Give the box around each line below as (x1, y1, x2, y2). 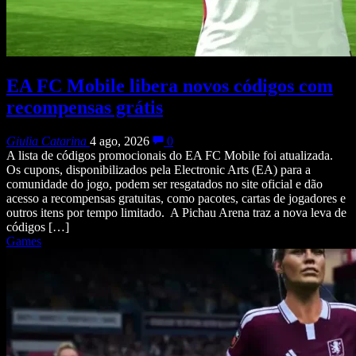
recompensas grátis (6, 97, 163, 118)
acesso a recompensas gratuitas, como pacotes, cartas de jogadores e (6, 192, 346, 206)
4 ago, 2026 (90, 134, 149, 149)
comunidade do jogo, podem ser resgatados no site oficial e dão (6, 177, 323, 192)
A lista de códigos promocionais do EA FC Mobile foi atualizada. (6, 149, 333, 163)
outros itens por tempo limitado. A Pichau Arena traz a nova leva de (6, 206, 346, 220)
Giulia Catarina (6, 134, 87, 149)
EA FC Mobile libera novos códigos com (6, 75, 333, 97)
